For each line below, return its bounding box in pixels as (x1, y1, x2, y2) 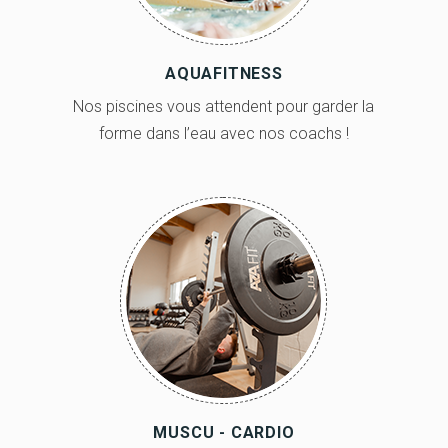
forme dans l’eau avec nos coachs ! (98, 123, 349, 143)
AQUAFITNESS (165, 63, 283, 83)
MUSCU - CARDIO (153, 422, 295, 442)
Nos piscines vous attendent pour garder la (73, 96, 375, 116)
